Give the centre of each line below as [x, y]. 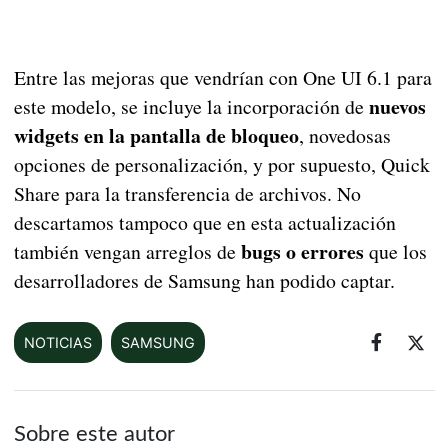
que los [395, 252]
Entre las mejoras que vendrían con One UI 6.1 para [222, 78]
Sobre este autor [94, 434]
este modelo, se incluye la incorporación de [191, 107]
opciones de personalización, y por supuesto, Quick [221, 165]
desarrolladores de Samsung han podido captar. [204, 281]
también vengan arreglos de [127, 252]
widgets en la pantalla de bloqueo [156, 136]
